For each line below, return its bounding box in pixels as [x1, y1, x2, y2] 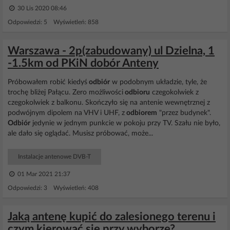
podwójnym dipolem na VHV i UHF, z [8, 109, 125, 117]
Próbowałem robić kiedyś [8, 79, 87, 86]
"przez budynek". [157, 109, 211, 117]
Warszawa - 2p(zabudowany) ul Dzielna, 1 [8, 45, 215, 56]
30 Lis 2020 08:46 [16, 5, 67, 11]
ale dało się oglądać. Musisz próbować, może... [8, 130, 153, 137]
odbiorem [125, 109, 157, 117]
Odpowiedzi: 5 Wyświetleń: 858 [8, 19, 99, 25]
